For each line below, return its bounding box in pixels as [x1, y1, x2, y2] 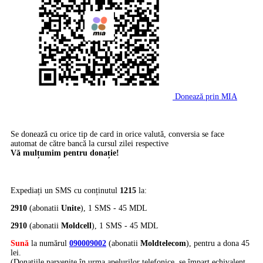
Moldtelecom [140, 239, 186, 248]
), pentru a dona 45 [186, 239, 249, 248]
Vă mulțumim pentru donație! [11, 149, 119, 158]
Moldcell [61, 221, 92, 231]
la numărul [29, 239, 69, 248]
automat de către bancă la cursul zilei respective [11, 139, 168, 149]
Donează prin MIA [175, 92, 237, 102]
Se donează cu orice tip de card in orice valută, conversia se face [11, 130, 224, 139]
